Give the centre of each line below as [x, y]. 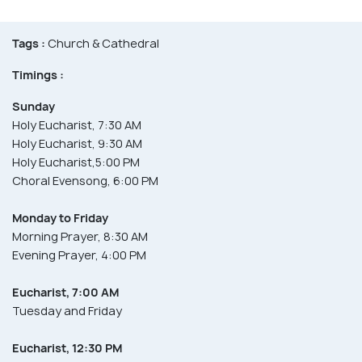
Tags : [29, 43]
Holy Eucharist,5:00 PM [76, 162]
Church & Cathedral [102, 43]
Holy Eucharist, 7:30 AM [77, 124]
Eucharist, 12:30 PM [67, 347]
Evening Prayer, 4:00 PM [79, 255]
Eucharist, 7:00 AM [65, 292]
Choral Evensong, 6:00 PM [85, 180]
